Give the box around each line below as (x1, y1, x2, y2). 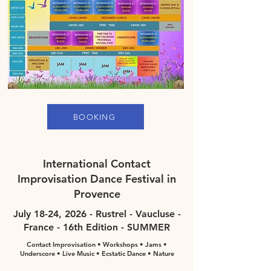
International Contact (43, 157, 151, 171)
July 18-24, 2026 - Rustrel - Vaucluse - (13, 208, 181, 220)
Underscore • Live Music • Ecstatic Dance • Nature (19, 249, 174, 258)
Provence (73, 187, 120, 201)
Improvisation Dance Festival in (18, 172, 176, 186)
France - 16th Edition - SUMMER (24, 221, 170, 233)
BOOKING (73, 112, 116, 122)
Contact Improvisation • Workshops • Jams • (27, 240, 167, 249)
